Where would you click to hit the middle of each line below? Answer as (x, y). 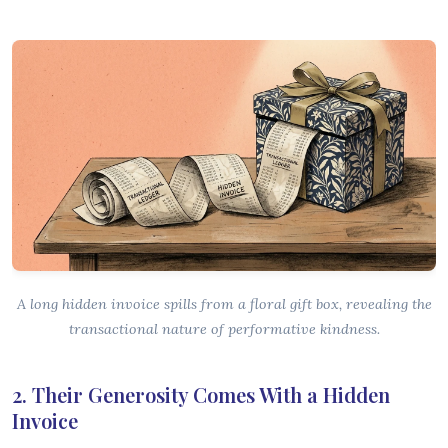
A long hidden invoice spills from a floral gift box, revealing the (224, 303)
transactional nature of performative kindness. (224, 328)
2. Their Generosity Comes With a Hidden (201, 394)
